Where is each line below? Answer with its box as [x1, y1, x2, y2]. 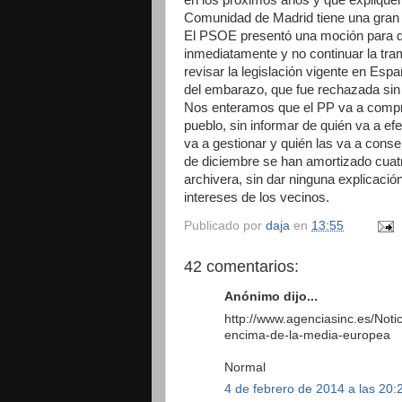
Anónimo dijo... [224, 289, 318, 303]
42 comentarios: [184, 258, 299, 276]
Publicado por [184, 219, 266, 233]
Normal [224, 360, 266, 374]
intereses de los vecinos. [184, 189, 329, 205]
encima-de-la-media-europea [224, 328, 390, 342]
